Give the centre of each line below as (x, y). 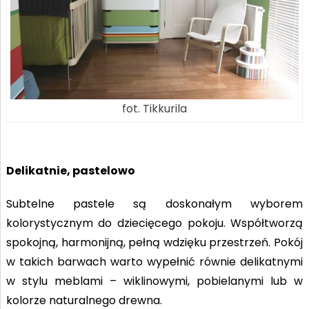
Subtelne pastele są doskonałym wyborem (154, 204)
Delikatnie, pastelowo (70, 171)
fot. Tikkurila (154, 109)
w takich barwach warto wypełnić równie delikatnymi (154, 262)
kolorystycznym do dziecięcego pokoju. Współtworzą (154, 223)
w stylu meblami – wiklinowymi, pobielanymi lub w (154, 281)
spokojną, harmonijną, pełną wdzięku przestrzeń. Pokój (154, 243)
